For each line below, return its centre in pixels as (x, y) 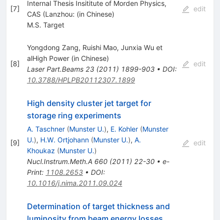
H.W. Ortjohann (64, 139)
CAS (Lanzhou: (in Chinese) (70, 14)
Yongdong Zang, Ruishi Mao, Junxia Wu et (95, 47)
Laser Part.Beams (55, 69)
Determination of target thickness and (98, 206)
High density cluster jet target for (89, 103)
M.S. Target (45, 25)
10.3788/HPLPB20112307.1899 (81, 80)
